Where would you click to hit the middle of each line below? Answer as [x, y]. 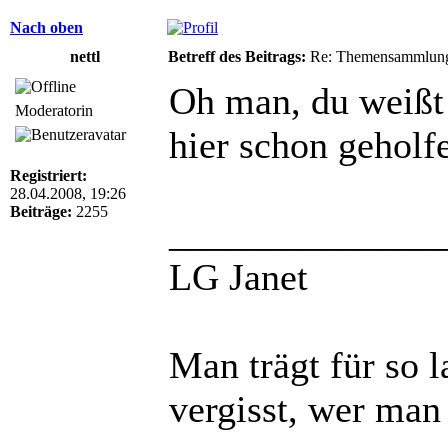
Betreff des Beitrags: [237, 56]
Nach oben [46, 27]
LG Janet [238, 276]
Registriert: [48, 175]
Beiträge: [41, 211]
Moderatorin [54, 110]
